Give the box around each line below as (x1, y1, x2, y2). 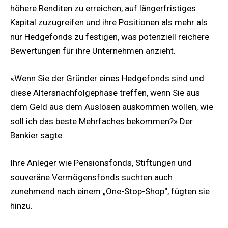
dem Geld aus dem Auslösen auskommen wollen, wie (10, 102, 213, 112)
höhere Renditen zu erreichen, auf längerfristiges (10, 3, 196, 14)
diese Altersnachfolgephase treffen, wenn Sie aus (10, 88, 200, 98)
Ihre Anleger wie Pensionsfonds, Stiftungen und (10, 158, 192, 168)
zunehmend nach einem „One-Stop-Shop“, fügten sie (10, 186, 210, 197)
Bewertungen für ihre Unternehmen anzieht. (10, 46, 176, 56)
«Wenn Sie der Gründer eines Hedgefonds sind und (10, 73, 204, 84)
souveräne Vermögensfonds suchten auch (10, 172, 173, 183)
